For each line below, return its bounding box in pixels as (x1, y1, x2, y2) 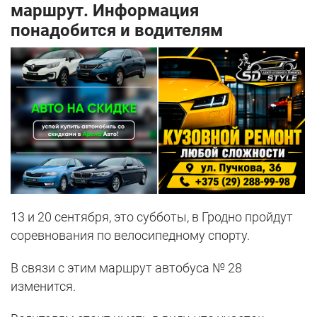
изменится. (11, 279, 76, 294)
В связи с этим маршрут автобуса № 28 (11, 260, 242, 276)
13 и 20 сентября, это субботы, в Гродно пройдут (11, 209, 293, 225)
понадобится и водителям (11, 21, 223, 41)
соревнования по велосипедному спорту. (11, 228, 250, 243)
